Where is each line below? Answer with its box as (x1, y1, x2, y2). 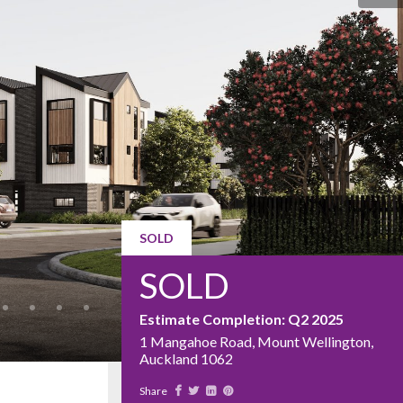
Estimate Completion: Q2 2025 (139, 310, 344, 327)
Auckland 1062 (139, 350, 233, 367)
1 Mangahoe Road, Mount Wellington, (139, 333, 373, 350)
